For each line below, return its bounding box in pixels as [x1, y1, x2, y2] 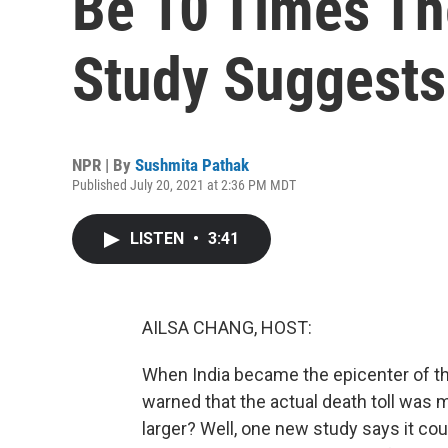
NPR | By [72, 155, 135, 175]
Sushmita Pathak [135, 155, 249, 175]
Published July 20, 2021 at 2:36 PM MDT [72, 177, 296, 193]
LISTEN [130, 229, 188, 248]
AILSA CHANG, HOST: [142, 317, 312, 338]
